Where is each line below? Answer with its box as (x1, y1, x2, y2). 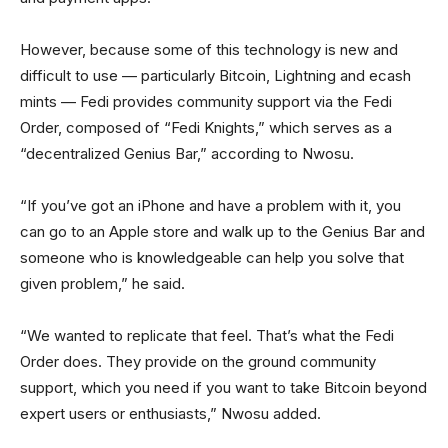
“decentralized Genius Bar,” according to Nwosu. (20, 144, 354, 163)
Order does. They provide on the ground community (20, 352, 376, 371)
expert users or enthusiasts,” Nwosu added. (20, 404, 321, 423)
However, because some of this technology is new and (20, 40, 398, 59)
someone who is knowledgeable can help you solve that (20, 248, 404, 267)
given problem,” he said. (20, 274, 185, 293)
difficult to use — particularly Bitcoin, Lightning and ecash (20, 66, 411, 85)
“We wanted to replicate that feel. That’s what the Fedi (20, 326, 394, 345)
